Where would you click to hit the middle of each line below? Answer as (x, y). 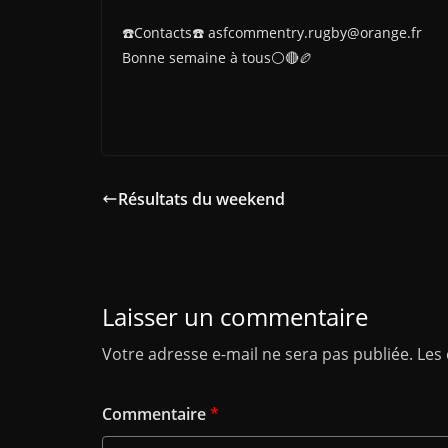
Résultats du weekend (201, 199)
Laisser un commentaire (235, 316)
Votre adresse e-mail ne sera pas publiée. (257, 354)
